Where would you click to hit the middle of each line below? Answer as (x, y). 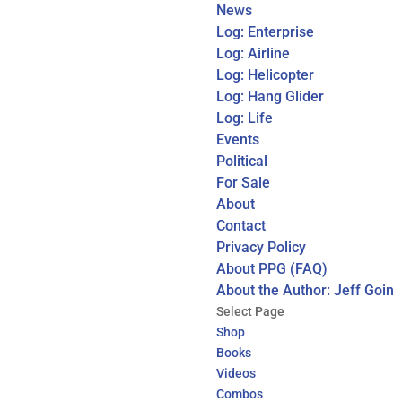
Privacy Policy (262, 247)
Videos (236, 373)
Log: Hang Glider (271, 96)
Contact (241, 226)
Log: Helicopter (266, 75)
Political (242, 161)
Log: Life (245, 118)
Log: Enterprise (266, 32)
